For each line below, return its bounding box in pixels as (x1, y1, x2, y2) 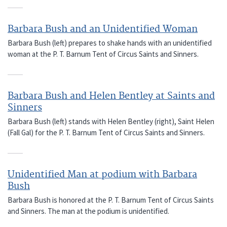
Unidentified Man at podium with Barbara (8, 168, 197, 180)
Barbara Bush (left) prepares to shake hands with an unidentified (8, 37, 212, 48)
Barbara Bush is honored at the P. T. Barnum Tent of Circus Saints (8, 195, 214, 205)
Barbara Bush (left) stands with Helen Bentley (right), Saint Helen (8, 116, 214, 126)
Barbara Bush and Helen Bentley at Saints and (8, 90, 215, 102)
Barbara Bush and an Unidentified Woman (8, 23, 198, 35)
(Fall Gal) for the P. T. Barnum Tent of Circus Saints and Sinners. (8, 127, 205, 137)
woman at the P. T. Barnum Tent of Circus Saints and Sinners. (8, 49, 199, 59)
